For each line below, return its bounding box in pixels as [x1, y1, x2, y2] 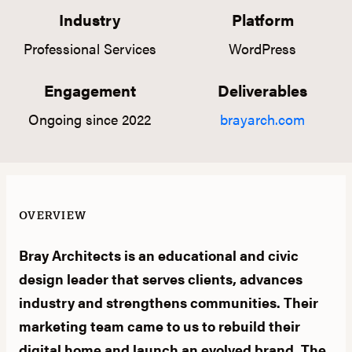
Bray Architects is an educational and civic [19, 245, 299, 265]
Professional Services [23, 38, 156, 58]
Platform [231, 8, 294, 31]
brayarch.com [220, 109, 305, 129]
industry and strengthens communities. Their [19, 292, 318, 312]
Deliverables [218, 79, 307, 101]
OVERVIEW [19, 207, 87, 223]
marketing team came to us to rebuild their [19, 316, 300, 335]
